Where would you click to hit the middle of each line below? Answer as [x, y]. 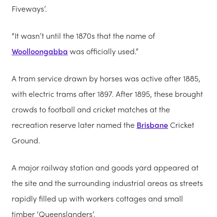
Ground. [26, 140]
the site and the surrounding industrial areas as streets [107, 183]
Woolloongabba [40, 51]
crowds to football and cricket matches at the [91, 109]
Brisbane [152, 124]
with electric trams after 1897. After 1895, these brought [107, 93]
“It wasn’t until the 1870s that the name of [83, 35]
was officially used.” [103, 51]
